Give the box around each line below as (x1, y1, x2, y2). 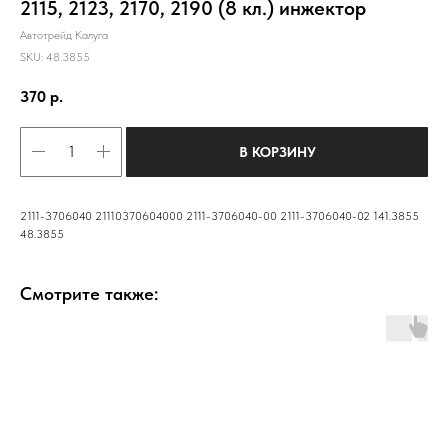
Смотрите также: (20, 282, 158, 304)
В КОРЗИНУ (238, 143, 316, 160)
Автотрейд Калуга (20, 28, 108, 42)
